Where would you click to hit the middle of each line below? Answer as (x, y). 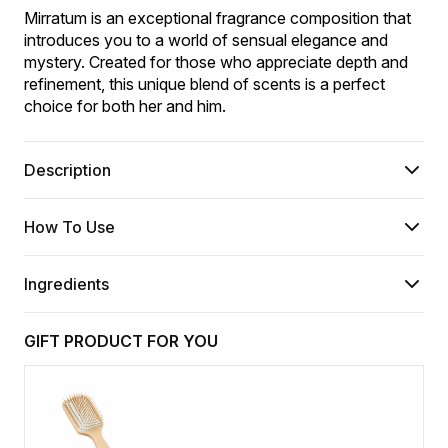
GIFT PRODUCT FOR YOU (121, 341)
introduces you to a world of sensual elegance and (206, 40)
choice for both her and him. (125, 106)
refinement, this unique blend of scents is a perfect (204, 84)
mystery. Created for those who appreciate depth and (216, 62)
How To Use (69, 227)
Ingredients (66, 284)
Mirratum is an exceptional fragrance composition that (217, 18)
